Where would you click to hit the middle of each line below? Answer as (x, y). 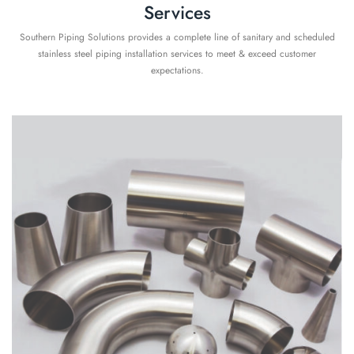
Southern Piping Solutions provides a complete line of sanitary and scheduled (177, 37)
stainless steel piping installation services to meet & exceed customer (177, 54)
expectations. (177, 70)
